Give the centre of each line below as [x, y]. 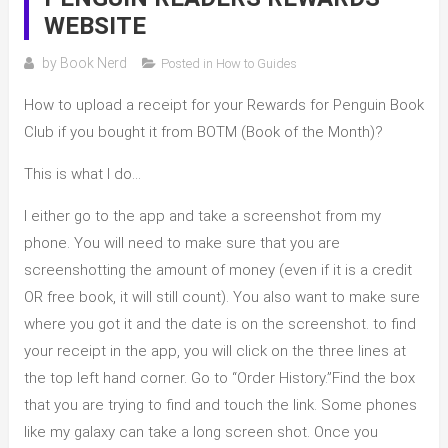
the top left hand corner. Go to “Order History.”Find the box [219, 378]
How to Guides [256, 64]
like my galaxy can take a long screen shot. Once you [200, 432]
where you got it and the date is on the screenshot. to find [219, 324]
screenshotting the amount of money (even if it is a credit [217, 270]
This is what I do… [82, 174]
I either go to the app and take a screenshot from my [202, 216]
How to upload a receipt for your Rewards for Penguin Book [223, 105]
